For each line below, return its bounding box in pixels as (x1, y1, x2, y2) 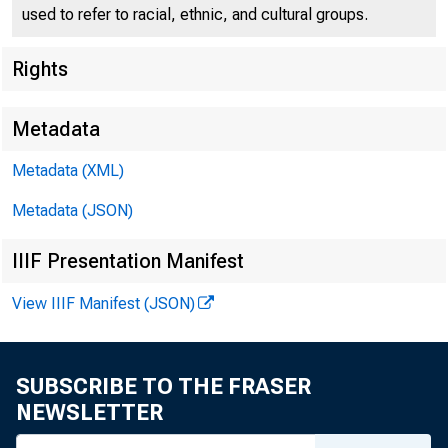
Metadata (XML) (12, 161, 124, 180)
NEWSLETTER (16, 400, 163, 425)
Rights (12, 57, 68, 81)
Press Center (128, 109, 419, 164)
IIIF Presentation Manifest (12, 249, 244, 273)
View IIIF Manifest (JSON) (12, 294, 195, 313)
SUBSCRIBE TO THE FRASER (16, 374, 311, 399)
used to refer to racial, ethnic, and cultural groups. (22, 5, 368, 24)
